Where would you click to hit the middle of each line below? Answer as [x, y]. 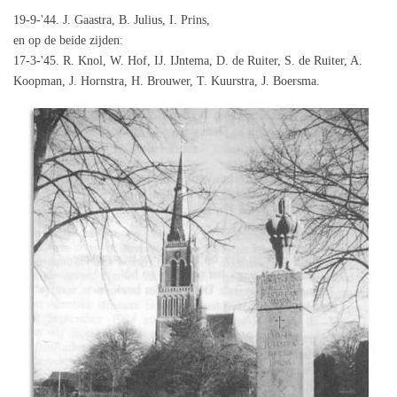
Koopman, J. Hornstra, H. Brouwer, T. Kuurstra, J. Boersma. [167, 82]
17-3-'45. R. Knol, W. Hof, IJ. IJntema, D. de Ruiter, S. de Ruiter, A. [188, 61]
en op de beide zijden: [68, 41]
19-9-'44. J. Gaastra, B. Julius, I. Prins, [112, 20]
